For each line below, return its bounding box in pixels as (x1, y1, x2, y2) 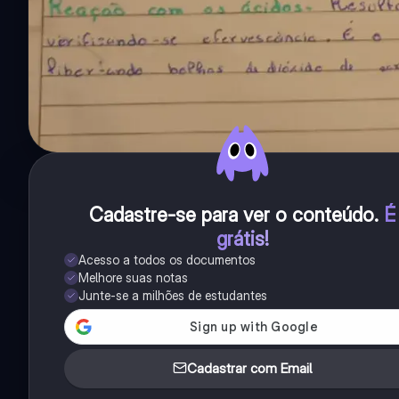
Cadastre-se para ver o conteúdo (89, 203, 374, 227)
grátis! (216, 227, 269, 251)
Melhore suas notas (78, 270, 188, 286)
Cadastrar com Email (187, 360, 312, 378)
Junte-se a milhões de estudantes (78, 288, 267, 304)
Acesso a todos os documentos (78, 252, 256, 268)
